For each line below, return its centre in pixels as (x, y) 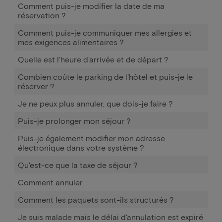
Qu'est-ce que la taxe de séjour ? (78, 165)
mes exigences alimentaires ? (71, 42)
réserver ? (36, 86)
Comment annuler (50, 182)
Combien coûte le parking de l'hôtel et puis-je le (105, 77)
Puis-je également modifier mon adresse (91, 138)
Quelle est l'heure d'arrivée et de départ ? (93, 59)
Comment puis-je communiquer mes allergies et (105, 32)
